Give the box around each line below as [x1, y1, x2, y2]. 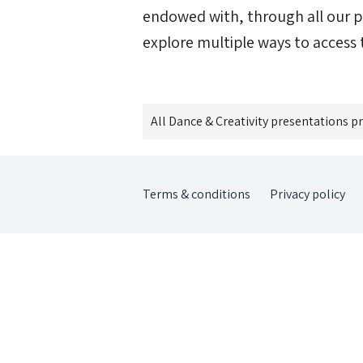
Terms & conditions [143, 186, 250, 203]
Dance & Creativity [169, 113, 268, 130]
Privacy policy [270, 186, 345, 203]
